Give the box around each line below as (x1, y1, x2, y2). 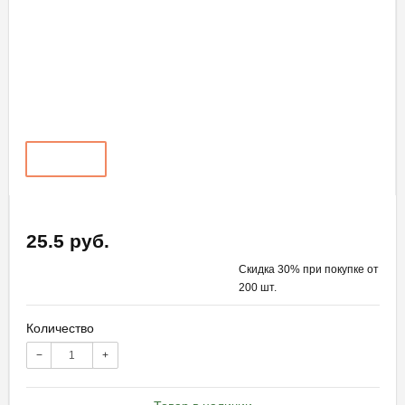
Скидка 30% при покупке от (238, 262, 379, 276)
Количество (26, 320, 94, 335)
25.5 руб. (26, 230, 109, 251)
